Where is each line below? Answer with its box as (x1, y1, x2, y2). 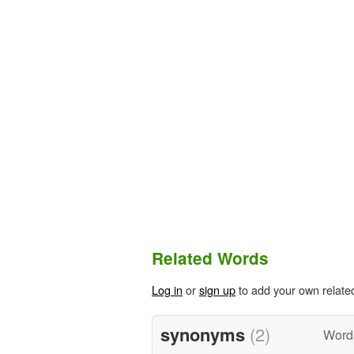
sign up (199, 281, 235, 299)
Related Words (152, 247, 269, 270)
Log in (152, 281, 183, 299)
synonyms (160, 321, 250, 347)
